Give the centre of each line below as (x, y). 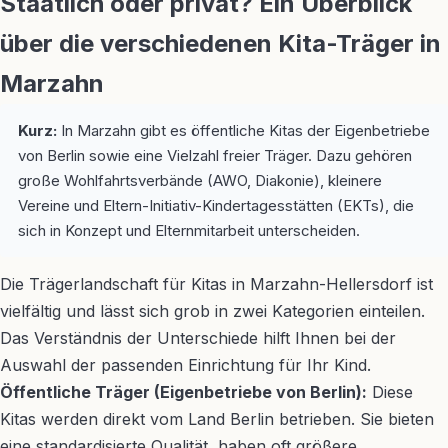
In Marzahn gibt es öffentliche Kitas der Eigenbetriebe (243, 130)
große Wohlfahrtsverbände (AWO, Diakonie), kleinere (200, 180)
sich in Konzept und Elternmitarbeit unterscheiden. (189, 230)
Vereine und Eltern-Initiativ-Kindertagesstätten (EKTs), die (216, 205)
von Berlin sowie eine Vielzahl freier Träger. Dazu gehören (215, 155)
